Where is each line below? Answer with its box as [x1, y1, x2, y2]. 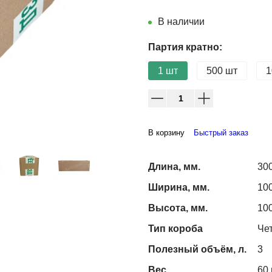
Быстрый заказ [194, 127, 248, 137]
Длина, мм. [148, 161, 200, 172]
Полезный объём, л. [148, 243, 246, 254]
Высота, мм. [148, 202, 208, 213]
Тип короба [148, 223, 203, 234]
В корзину [148, 127, 185, 137]
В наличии [158, 16, 205, 27]
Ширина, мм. [148, 182, 209, 192]
